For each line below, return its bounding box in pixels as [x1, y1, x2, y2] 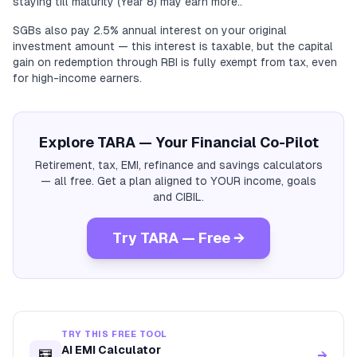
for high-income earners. [13, 72, 142, 84]
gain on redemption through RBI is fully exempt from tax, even [13, 56, 337, 69]
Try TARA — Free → [112, 229, 245, 246]
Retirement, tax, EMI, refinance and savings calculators [34, 159, 323, 171]
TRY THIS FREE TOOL [61, 329, 167, 339]
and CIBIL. [153, 190, 204, 203]
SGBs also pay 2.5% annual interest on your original [13, 24, 287, 37]
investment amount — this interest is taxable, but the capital [13, 40, 333, 53]
